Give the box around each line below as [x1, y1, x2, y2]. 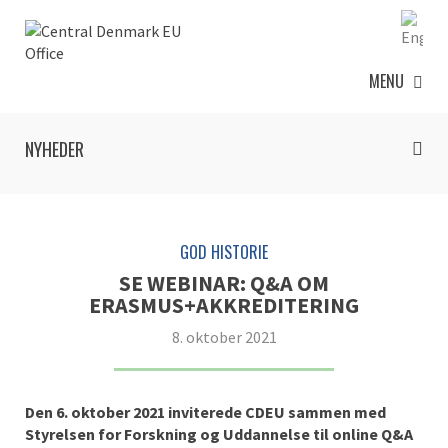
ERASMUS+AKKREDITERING [89, 291, 359, 319]
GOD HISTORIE [180, 240, 268, 264]
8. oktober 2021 [171, 327, 277, 347]
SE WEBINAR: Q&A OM [119, 269, 329, 297]
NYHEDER [25, 136, 84, 162]
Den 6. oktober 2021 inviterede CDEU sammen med [25, 402, 386, 422]
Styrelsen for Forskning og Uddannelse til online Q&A [25, 424, 413, 444]
